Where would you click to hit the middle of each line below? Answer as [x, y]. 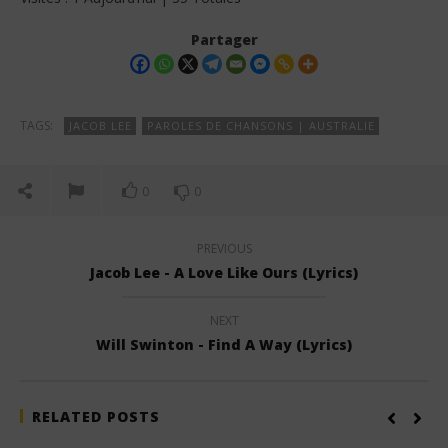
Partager [224, 40]
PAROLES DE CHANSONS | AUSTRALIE [261, 125]
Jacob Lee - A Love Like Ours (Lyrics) [224, 272]
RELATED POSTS [96, 416]
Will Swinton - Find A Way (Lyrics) [224, 344]
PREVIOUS [224, 248]
